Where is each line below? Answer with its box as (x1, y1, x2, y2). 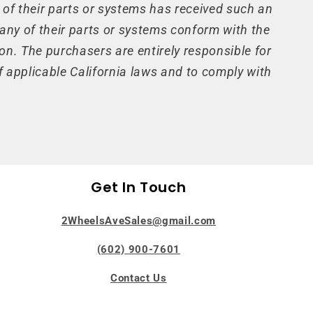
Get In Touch (91, 177, 187, 197)
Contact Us (110, 272, 167, 285)
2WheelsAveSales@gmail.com (61, 214, 217, 227)
